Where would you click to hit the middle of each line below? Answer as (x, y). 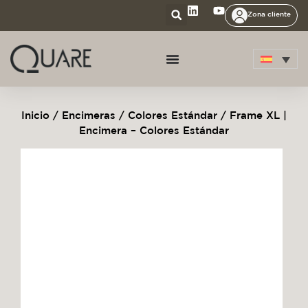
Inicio (35, 115)
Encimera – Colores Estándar (154, 130)
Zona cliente (269, 13)
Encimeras (89, 115)
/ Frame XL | (252, 115)
